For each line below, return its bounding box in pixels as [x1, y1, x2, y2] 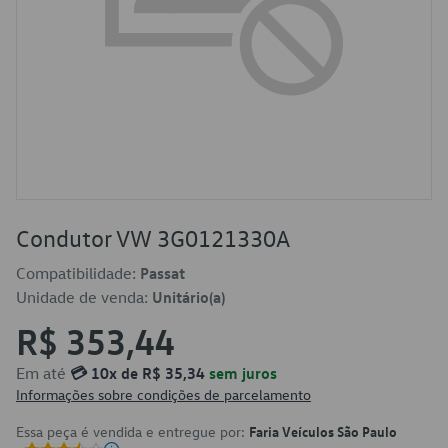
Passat [140, 263, 185, 283]
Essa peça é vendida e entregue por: [16, 422, 249, 441]
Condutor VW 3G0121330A [16, 223, 290, 253]
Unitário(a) [152, 287, 225, 307]
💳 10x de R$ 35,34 [70, 363, 205, 383]
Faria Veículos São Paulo [249, 422, 397, 440]
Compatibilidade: [16, 263, 140, 283]
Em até [16, 363, 70, 383]
